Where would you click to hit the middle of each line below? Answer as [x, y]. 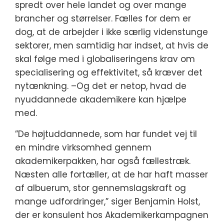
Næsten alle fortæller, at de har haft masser [111, 174]
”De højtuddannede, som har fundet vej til [106, 134]
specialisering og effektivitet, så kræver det [109, 72]
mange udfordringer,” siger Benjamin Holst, [107, 201]
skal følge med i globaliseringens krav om [105, 59]
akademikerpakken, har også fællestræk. [103, 161]
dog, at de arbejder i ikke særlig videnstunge [111, 32]
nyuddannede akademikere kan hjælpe [101, 99]
